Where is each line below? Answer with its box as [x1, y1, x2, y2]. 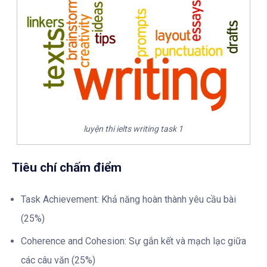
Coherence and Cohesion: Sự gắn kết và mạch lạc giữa [21, 235, 246, 247]
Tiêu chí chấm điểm [12, 160, 122, 175]
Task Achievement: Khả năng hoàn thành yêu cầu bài [21, 193, 236, 205]
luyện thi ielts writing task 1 [83, 124, 184, 134]
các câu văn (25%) [21, 254, 95, 266]
